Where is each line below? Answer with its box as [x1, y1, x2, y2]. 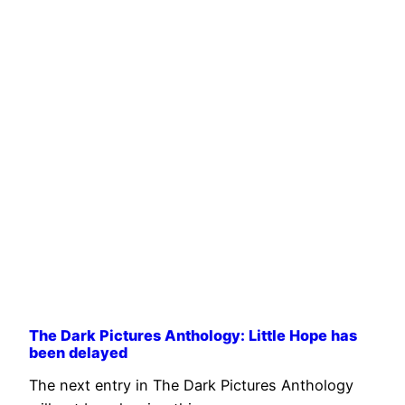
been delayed [29, 343, 127, 362]
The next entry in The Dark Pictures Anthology [29, 376, 353, 395]
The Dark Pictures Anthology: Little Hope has [29, 325, 357, 344]
